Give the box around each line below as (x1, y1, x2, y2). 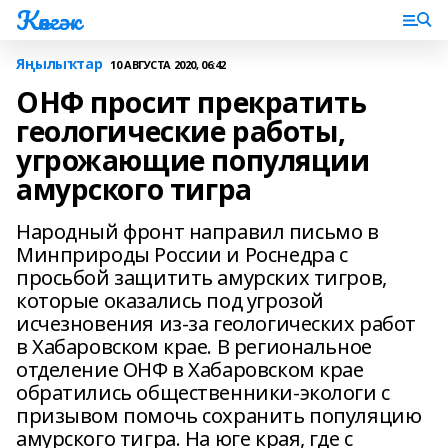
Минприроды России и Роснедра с (16, 241, 348, 268)
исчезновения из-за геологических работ (16, 310, 417, 337)
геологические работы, (16, 112, 346, 150)
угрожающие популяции (16, 141, 370, 179)
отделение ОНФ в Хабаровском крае (16, 356, 364, 383)
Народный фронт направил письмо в (16, 218, 379, 245)
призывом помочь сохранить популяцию (16, 402, 422, 429)
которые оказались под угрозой (16, 287, 324, 314)
